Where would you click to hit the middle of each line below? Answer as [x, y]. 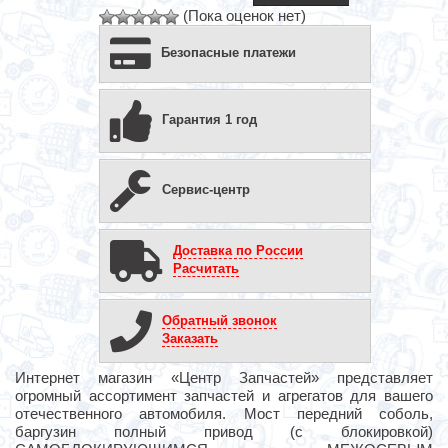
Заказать [190, 338]
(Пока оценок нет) [242, 15]
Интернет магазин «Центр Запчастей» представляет [224, 377]
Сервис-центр [206, 189]
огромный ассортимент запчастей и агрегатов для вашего [224, 395]
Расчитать [206, 268]
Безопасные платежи [228, 52]
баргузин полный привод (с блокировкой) [224, 431]
